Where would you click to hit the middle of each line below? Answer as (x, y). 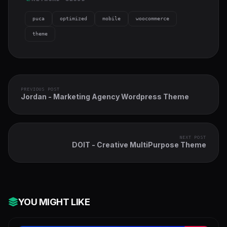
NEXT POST (193, 137)
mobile (111, 18)
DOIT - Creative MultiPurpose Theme (139, 144)
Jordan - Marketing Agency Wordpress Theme (105, 96)
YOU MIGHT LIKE (54, 202)
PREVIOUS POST (40, 89)
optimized (73, 18)
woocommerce (153, 18)
